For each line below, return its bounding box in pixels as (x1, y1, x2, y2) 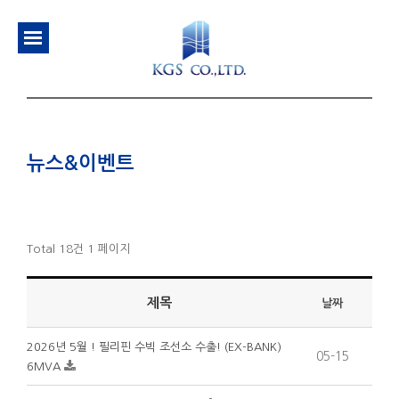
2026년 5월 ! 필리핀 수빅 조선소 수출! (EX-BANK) (27, 341, 281, 354)
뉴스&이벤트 (27, 153, 134, 174)
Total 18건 (27, 243, 84, 256)
